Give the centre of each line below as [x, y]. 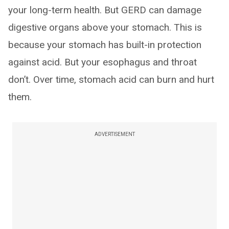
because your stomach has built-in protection [105, 45]
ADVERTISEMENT [114, 134]
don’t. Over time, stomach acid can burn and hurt [111, 80]
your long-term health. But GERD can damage [105, 10]
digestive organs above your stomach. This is [105, 28]
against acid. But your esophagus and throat [102, 62]
